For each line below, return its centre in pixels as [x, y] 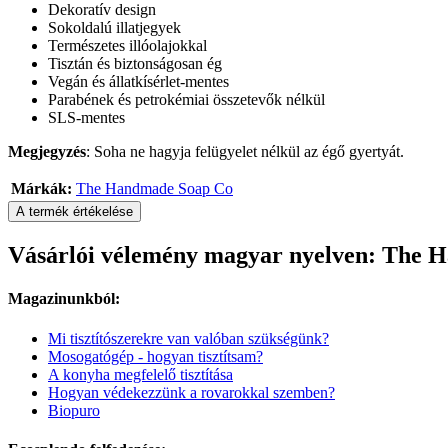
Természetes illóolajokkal [127, 46]
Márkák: [41, 189]
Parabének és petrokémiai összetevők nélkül [186, 100]
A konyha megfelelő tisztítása [140, 374]
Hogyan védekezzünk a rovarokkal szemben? [191, 392]
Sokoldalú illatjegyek [114, 28]
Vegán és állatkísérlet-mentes [138, 82]
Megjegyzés [47, 152]
